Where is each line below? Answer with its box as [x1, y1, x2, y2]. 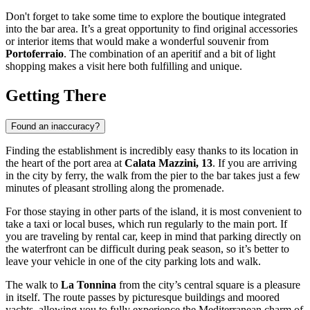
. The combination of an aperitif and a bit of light [64, 47, 275, 60]
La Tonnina [61, 278, 116, 291]
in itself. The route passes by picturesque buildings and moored [6, 291, 280, 303]
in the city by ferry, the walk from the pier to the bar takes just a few [6, 169, 300, 181]
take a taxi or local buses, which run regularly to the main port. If [6, 217, 287, 230]
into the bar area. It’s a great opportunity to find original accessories [6, 22, 298, 35]
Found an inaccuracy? [11, 120, 100, 131]
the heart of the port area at [6, 156, 125, 169]
